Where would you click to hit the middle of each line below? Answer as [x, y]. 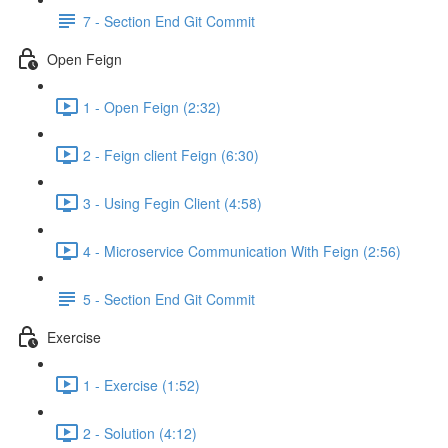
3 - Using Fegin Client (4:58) [172, 202]
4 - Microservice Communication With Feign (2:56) [242, 250]
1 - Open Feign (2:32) [152, 106]
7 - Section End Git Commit [169, 20]
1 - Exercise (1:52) [141, 384]
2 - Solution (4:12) [140, 432]
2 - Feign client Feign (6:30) [171, 154]
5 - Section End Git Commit [169, 298]
